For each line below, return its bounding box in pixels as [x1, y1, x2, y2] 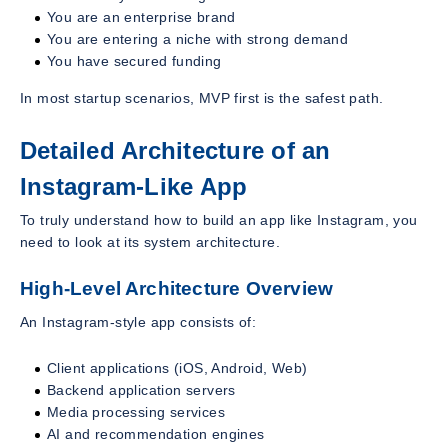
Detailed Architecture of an [20, 136, 331, 164]
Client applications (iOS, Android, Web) [47, 359, 308, 376]
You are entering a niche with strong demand [47, 30, 349, 47]
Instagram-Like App [20, 172, 248, 200]
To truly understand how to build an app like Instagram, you [20, 212, 418, 229]
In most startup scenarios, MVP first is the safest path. [20, 89, 384, 106]
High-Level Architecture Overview [20, 278, 334, 300]
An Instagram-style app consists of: [20, 313, 256, 330]
